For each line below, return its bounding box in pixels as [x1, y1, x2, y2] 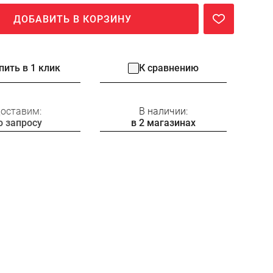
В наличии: [139, 105, 188, 117]
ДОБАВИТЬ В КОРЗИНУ [13, 13, 132, 25]
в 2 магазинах [131, 116, 196, 129]
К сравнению [139, 62, 199, 74]
